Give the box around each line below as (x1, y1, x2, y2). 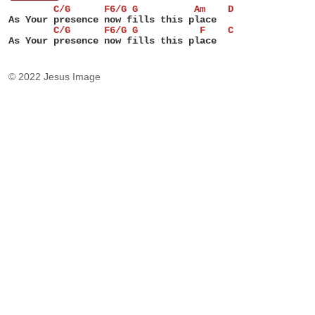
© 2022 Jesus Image (8, 71, 101, 82)
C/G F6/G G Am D (8, 4, 233, 15)
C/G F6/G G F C (8, 25, 233, 36)
